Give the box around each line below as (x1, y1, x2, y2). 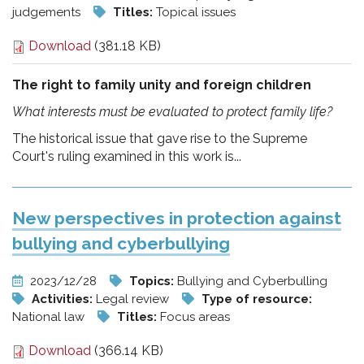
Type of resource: (201, 292, 312, 306)
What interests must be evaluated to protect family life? (12, 104, 332, 119)
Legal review (96, 292, 172, 306)
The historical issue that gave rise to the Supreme (12, 131, 307, 146)
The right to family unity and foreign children (12, 77, 311, 93)
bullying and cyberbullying (12, 233, 230, 253)
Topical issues (156, 5, 236, 19)
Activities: (32, 292, 96, 306)
